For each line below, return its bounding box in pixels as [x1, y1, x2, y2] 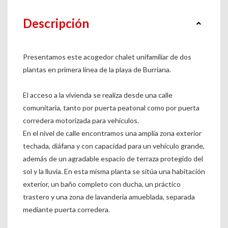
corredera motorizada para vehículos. [23, 116, 139, 125]
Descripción [23, 16, 89, 31]
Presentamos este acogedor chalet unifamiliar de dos [23, 52, 191, 62]
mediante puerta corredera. [23, 205, 110, 214]
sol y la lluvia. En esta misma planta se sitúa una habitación [23, 167, 205, 176]
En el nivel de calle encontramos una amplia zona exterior [23, 129, 202, 138]
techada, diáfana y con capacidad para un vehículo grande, [23, 141, 205, 151]
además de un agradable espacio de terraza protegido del [23, 154, 203, 163]
